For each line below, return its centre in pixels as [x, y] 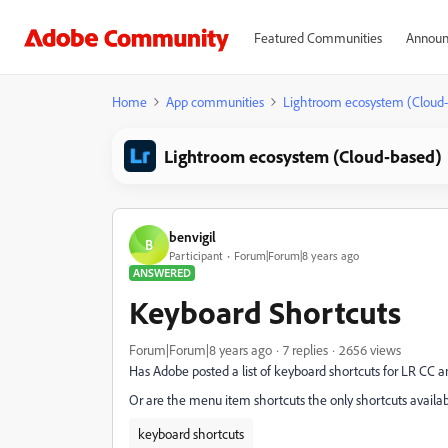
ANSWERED [162, 272]
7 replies [305, 349]
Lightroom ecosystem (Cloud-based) [303, 156]
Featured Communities [317, 37]
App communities [215, 101]
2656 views [370, 349]
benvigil [192, 236]
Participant [196, 255]
